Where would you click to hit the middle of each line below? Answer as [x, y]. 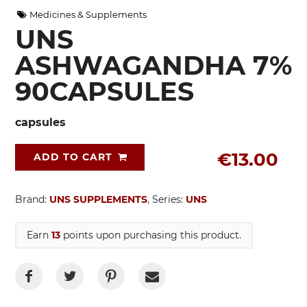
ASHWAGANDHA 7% [153, 65]
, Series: [167, 199]
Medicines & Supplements [87, 14]
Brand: [32, 199]
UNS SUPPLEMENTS [98, 199]
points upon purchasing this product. [151, 235]
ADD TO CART [73, 157]
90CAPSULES [105, 91]
